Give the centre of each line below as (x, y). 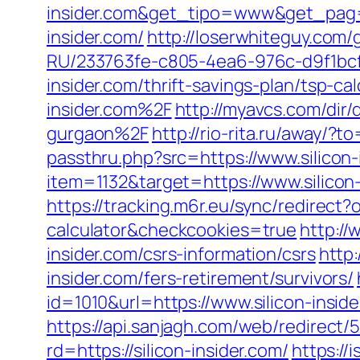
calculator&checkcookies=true (172, 230)
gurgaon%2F (98, 133)
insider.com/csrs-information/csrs (181, 254)
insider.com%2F (109, 109)
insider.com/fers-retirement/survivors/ (200, 278)
